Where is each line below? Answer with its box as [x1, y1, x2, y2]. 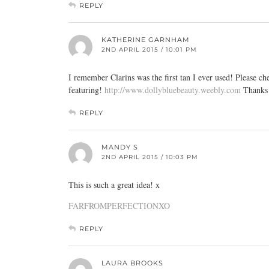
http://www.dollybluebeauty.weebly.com [104, 84, 241, 95]
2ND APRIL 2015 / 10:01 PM [101, 46, 197, 53]
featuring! [68, 84, 104, 95]
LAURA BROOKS [101, 259, 163, 267]
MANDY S [101, 143, 138, 151]
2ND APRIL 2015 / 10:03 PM [101, 153, 198, 161]
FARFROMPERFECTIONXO [68, 200, 170, 211]
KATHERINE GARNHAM [101, 35, 190, 44]
